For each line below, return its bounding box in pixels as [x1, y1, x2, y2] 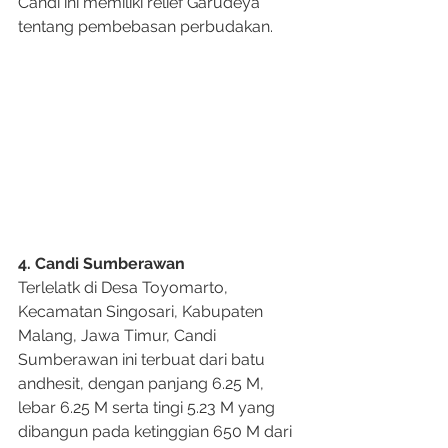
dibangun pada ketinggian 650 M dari [18, 422, 296, 442]
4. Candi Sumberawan [18, 254, 185, 274]
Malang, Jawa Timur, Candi [18, 326, 220, 346]
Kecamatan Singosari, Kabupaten [18, 302, 267, 322]
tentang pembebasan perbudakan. [18, 17, 273, 37]
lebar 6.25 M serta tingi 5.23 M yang [18, 398, 279, 418]
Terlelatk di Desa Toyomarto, [18, 278, 232, 298]
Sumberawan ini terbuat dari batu [18, 350, 269, 370]
